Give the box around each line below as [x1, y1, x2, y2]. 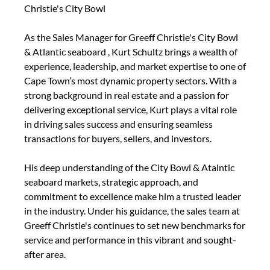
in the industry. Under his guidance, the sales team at [24, 205, 240, 216]
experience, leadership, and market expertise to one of [24, 60, 246, 72]
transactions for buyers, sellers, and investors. [24, 133, 212, 144]
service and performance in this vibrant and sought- [24, 234, 236, 245]
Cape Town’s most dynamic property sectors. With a [24, 75, 237, 86]
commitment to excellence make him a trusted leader [24, 190, 241, 202]
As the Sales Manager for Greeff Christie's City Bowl [24, 31, 238, 43]
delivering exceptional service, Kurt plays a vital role [24, 104, 237, 115]
